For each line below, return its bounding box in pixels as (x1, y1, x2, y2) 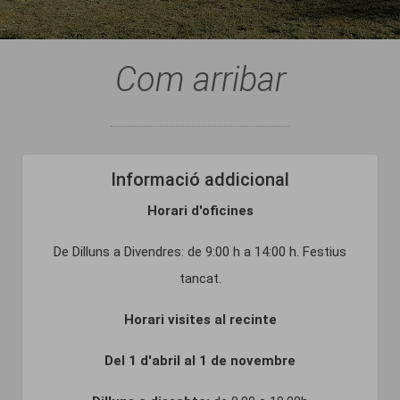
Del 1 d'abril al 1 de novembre (104, 353, 296, 369)
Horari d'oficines (146, 203, 254, 219)
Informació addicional (111, 169, 289, 190)
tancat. (179, 271, 221, 287)
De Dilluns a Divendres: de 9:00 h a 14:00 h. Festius (54, 244, 346, 260)
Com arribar (114, 60, 286, 99)
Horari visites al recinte (123, 312, 277, 328)
